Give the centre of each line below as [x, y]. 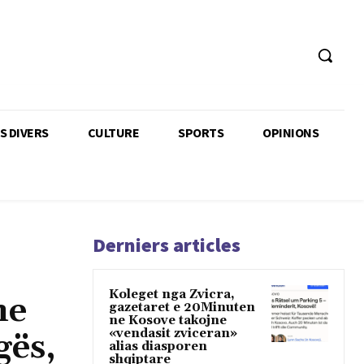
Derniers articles [167, 245]
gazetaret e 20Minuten [182, 307]
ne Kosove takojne [168, 320]
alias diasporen [158, 346]
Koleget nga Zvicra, [172, 294]
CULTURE [113, 132]
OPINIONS [290, 132]
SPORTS [201, 132]
